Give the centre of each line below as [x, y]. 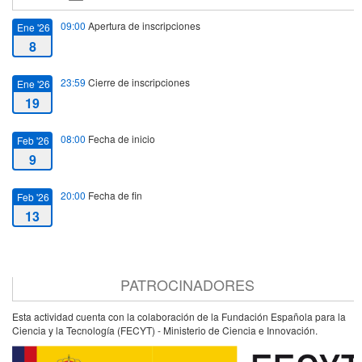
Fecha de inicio [120, 139]
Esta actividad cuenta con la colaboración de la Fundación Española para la [179, 317]
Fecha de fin [114, 196]
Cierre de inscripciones [138, 82]
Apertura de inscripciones [143, 26]
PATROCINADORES [187, 285]
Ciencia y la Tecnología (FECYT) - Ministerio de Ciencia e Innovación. [165, 330]
